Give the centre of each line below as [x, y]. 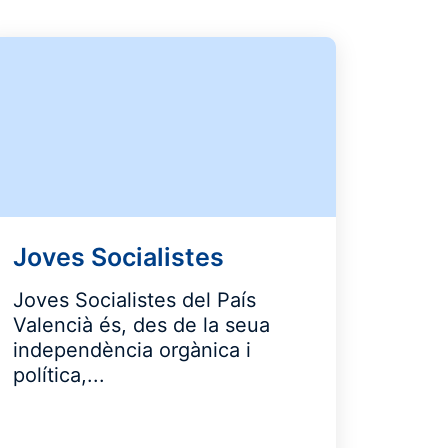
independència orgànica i [131, 350]
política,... [58, 375]
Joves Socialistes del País [134, 300]
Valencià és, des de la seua [141, 325]
